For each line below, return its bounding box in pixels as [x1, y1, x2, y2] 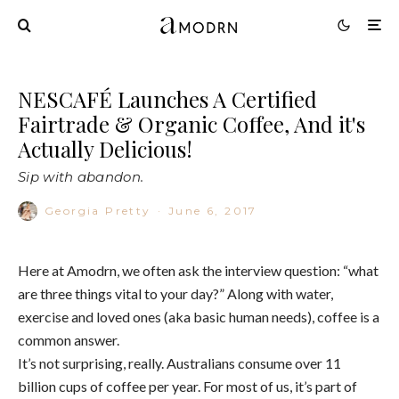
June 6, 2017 [168, 203, 257, 217]
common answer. [18, 330, 119, 348]
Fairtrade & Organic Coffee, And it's [18, 109, 365, 138]
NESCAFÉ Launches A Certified [18, 84, 317, 113]
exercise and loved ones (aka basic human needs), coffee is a [18, 307, 379, 325]
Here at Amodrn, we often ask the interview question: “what [18, 261, 379, 279]
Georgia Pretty [45, 203, 151, 217]
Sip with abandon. [18, 167, 144, 185]
